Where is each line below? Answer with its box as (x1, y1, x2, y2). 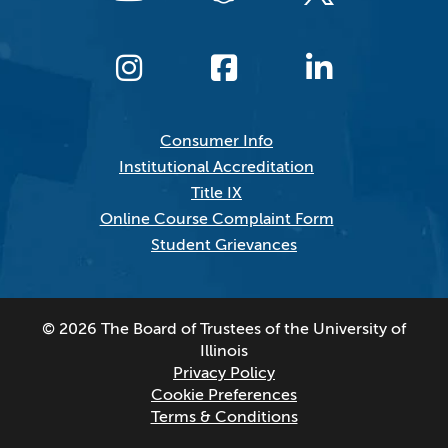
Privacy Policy (173, 364, 275, 383)
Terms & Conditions (150, 408, 298, 427)
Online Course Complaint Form (99, 210, 334, 229)
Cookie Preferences (151, 386, 297, 405)
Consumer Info (160, 132, 273, 151)
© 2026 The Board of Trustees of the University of (42, 320, 406, 339)
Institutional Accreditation (119, 158, 314, 177)
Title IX (191, 184, 242, 203)
